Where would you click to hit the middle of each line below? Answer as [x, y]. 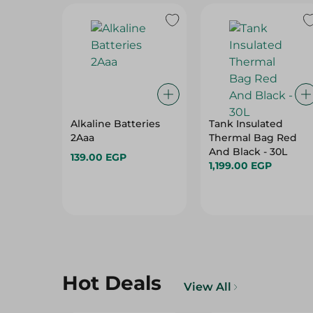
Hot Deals [112, 283]
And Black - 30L [248, 152]
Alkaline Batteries [115, 124]
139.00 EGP [99, 157]
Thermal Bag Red [253, 138]
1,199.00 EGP [240, 166]
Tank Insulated [246, 124]
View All [208, 287]
